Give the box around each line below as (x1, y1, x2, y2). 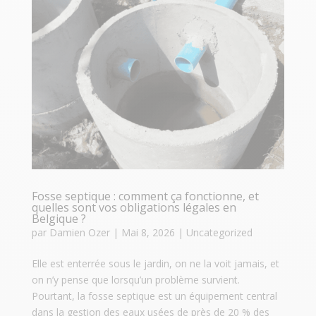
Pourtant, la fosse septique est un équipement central (31, 289, 277, 303)
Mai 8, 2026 (121, 226, 175, 240)
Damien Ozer (49, 226, 110, 240)
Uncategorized (186, 226, 253, 240)
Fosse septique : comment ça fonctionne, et (31, 188, 259, 205)
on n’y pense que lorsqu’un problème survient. (31, 273, 240, 287)
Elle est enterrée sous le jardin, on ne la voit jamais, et (31, 257, 279, 271)
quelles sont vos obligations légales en (31, 200, 236, 216)
